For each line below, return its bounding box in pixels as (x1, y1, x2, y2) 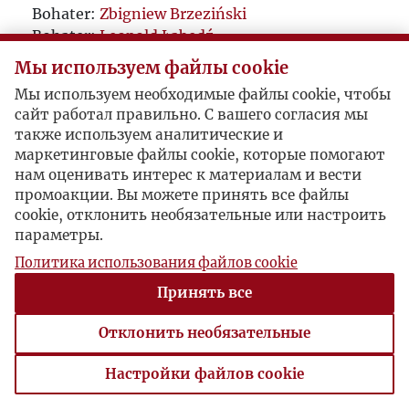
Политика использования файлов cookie (15, 254, 298, 271)
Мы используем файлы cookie (15, 57, 288, 79)
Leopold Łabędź (100, 26, 214, 45)
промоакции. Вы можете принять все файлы (15, 186, 349, 204)
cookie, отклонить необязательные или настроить (15, 206, 386, 225)
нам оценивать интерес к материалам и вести (15, 166, 362, 184)
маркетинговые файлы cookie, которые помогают (15, 146, 385, 164)
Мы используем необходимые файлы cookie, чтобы (15, 86, 391, 104)
